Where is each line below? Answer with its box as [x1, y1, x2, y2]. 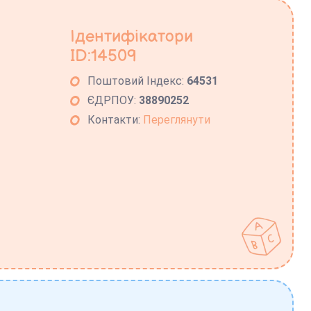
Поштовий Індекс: [87, 74, 187, 88]
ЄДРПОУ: [87, 94, 140, 108]
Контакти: [87, 113, 144, 127]
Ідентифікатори [70, 26, 194, 47]
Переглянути [143, 113, 211, 127]
